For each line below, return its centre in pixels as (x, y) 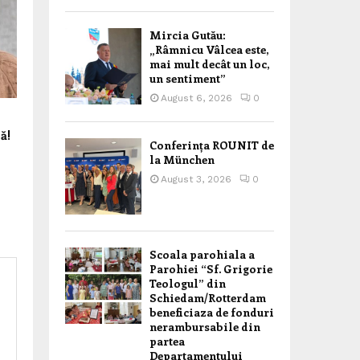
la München (182, 160)
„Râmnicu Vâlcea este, (209, 49)
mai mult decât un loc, (209, 64)
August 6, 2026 (196, 98)
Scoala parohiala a (202, 254)
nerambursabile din (205, 327)
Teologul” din (188, 283)
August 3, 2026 (196, 179)
